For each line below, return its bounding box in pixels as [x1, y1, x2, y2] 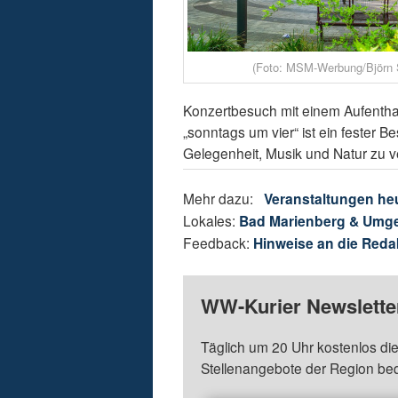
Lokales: [183, 210, 240, 230]
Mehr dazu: [183, 187, 265, 208]
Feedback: [183, 232, 254, 252]
